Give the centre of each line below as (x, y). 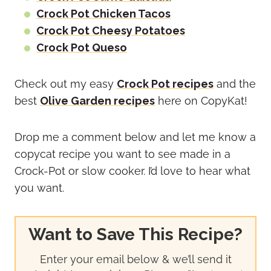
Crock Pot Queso (82, 48)
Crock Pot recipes (165, 84)
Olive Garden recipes (97, 101)
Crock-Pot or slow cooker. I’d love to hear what (132, 171)
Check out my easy (66, 84)
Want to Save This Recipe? (135, 235)
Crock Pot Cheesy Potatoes (111, 31)
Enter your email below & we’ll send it (135, 260)
